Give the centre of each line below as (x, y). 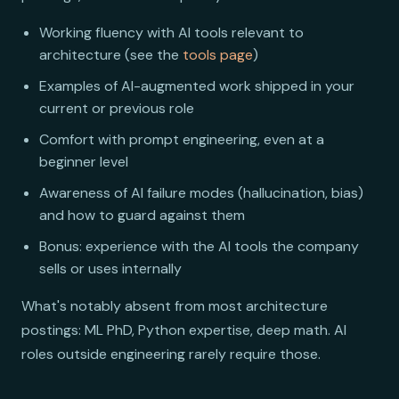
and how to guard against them (142, 215)
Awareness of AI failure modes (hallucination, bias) (201, 192)
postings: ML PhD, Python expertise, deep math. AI (184, 330)
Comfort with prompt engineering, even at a (182, 139)
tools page (218, 54)
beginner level (84, 161)
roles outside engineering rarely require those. (171, 354)
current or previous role (117, 108)
